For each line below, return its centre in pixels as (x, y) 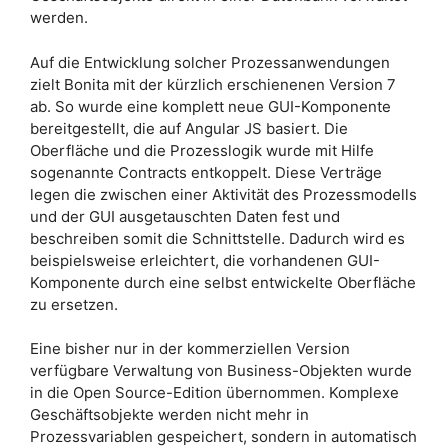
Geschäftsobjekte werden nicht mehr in (169, 414)
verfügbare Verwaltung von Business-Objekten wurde (221, 370)
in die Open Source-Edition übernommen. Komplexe (214, 392)
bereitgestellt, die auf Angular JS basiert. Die (189, 128)
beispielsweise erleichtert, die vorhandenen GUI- (205, 260)
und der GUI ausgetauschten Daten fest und (185, 216)
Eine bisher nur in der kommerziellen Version (190, 348)
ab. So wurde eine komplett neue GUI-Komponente (210, 106)
